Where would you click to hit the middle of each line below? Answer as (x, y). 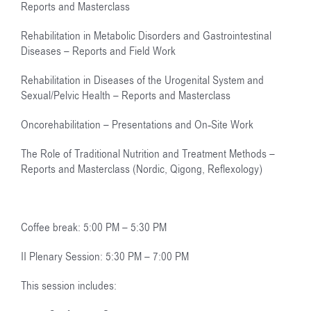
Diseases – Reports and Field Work (98, 51)
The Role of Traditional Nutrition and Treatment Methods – (148, 154)
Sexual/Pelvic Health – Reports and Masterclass (126, 95)
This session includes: (69, 286)
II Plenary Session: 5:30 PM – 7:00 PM (105, 257)
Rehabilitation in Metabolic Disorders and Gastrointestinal (146, 36)
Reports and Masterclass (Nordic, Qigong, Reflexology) (142, 169)
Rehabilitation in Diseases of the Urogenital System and (142, 80)
